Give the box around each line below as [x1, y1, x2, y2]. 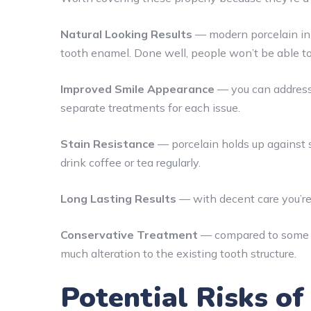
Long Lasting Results [60, 191, 176, 205]
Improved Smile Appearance [60, 81, 215, 96]
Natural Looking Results [60, 26, 192, 41]
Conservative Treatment [60, 227, 198, 242]
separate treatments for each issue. [60, 100, 240, 115]
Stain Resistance [60, 136, 155, 151]
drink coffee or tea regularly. [60, 155, 201, 169]
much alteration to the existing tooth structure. [60, 246, 296, 260]
